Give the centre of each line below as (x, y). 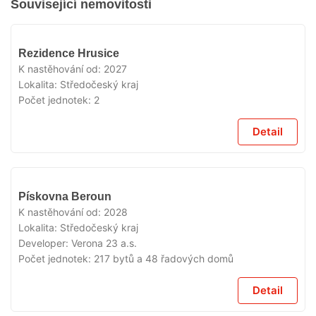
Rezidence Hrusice (69, 53)
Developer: (45, 243)
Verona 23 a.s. (104, 243)
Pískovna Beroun (65, 196)
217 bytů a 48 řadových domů (164, 259)
